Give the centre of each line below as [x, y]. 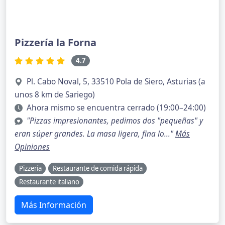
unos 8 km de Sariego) [55, 94]
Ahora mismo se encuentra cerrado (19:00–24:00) [116, 107]
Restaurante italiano [49, 182]
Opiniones [32, 147]
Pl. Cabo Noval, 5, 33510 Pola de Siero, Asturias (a [116, 81]
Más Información [54, 205]
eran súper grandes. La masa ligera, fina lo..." [95, 134]
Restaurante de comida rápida [97, 168]
